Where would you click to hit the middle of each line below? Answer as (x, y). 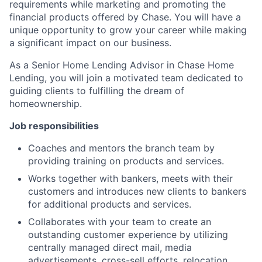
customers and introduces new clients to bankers (137, 191)
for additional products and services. (110, 204)
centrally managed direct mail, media (110, 247)
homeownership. (46, 103)
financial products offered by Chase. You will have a (125, 17)
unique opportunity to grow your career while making (128, 30)
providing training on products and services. (126, 161)
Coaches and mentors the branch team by (121, 148)
